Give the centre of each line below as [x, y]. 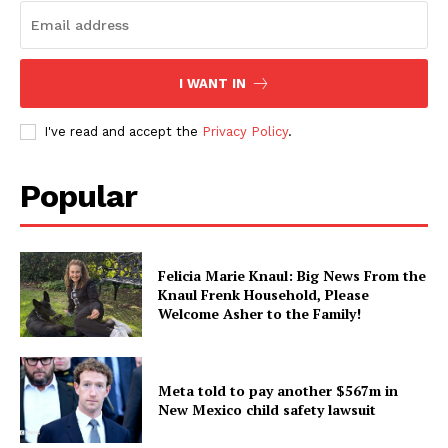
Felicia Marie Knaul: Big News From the [292, 276]
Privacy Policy [245, 131]
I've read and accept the [123, 131]
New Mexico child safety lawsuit [267, 410]
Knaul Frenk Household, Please [264, 295]
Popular [78, 195]
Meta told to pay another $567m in [278, 391]
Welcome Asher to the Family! [260, 314]
